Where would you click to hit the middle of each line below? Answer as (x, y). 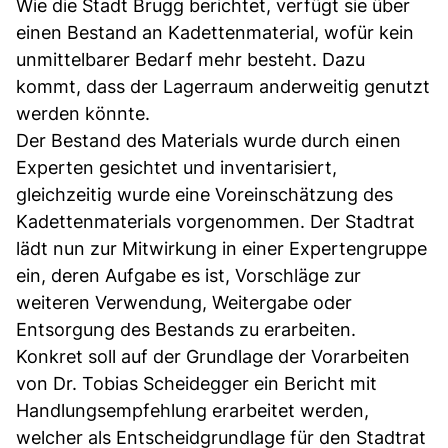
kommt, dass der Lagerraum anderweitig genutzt (223, 86)
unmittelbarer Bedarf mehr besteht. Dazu (190, 59)
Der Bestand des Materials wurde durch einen (208, 140)
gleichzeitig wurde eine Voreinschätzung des (204, 194)
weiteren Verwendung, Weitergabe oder (184, 302)
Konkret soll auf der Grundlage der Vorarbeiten (213, 356)
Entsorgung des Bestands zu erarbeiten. (186, 329)
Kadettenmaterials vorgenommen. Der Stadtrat (215, 221)
